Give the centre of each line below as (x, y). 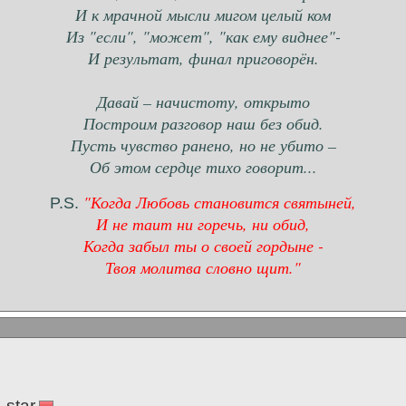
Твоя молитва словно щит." (203, 268)
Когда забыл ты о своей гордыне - (203, 246)
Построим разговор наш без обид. (203, 124)
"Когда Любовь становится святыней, (220, 203)
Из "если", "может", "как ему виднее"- (203, 37)
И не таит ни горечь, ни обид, (203, 224)
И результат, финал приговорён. (203, 58)
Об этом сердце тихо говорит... (203, 167)
